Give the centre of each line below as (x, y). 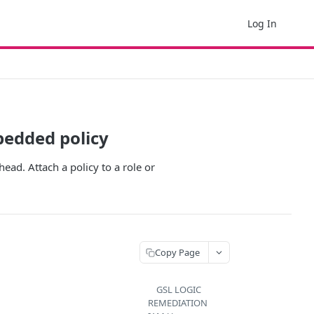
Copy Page (177, 252)
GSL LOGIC (179, 289)
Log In (262, 23)
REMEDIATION (178, 303)
